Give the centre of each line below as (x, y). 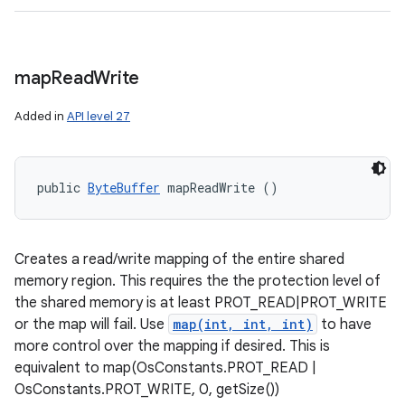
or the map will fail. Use (91, 325)
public (62, 188)
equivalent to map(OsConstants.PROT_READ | (165, 368)
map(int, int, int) (243, 324)
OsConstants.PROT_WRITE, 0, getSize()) (147, 390)
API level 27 (99, 116)
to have (344, 325)
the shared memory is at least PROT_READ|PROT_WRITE (201, 303)
